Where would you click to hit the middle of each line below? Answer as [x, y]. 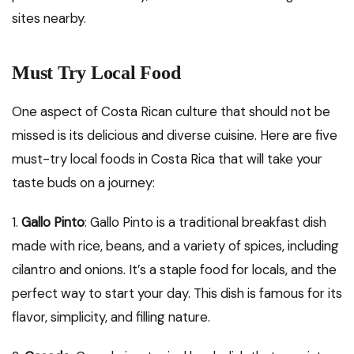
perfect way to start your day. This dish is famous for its [177, 293]
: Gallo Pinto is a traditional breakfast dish [205, 222]
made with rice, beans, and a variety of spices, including [175, 245]
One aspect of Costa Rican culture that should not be [171, 111]
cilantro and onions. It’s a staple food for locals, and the [174, 269]
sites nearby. [49, 18]
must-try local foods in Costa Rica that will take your [167, 158]
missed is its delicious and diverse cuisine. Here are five [175, 135]
